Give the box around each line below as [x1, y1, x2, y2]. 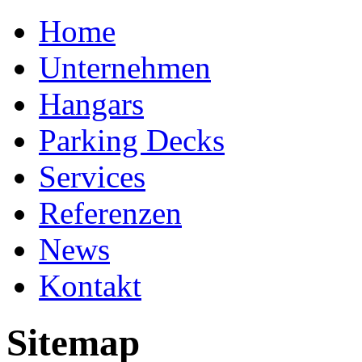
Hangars [39, 86, 144, 121]
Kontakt [39, 268, 141, 303]
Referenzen [39, 196, 182, 230]
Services [39, 159, 145, 194]
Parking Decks [39, 123, 225, 158]
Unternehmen [39, 50, 211, 85]
